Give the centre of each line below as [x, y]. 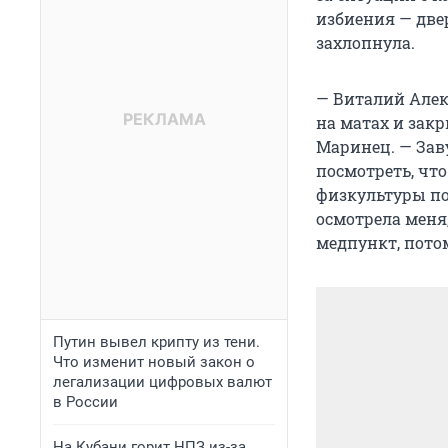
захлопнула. [365, 43]
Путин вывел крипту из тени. [156, 342]
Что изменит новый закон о [154, 362]
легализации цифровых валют [162, 382]
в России [85, 402]
